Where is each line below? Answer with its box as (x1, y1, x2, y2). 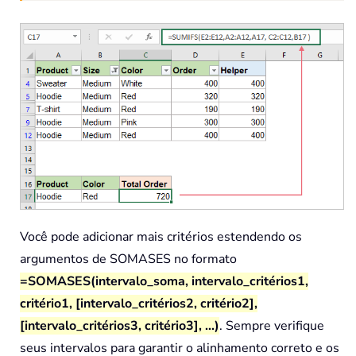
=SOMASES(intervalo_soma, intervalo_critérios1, (20, 273, 308, 291)
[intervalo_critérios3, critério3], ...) (20, 317, 219, 335)
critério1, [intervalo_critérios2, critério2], (20, 295, 257, 313)
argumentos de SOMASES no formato (20, 250, 237, 269)
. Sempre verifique (219, 317, 324, 335)
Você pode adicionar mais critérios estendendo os (20, 228, 302, 246)
